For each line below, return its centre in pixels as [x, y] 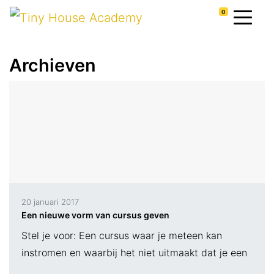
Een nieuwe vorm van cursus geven [95, 215]
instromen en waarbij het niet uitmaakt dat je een [134, 253]
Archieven [53, 65]
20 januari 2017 [50, 202]
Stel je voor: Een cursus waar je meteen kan [122, 236]
